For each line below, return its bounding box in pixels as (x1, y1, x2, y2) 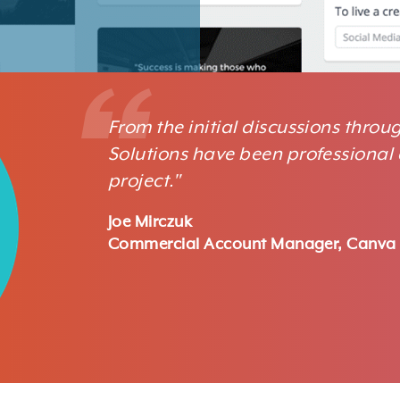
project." (107, 171, 181, 192)
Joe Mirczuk (107, 212, 193, 231)
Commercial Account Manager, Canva (107, 235, 396, 254)
